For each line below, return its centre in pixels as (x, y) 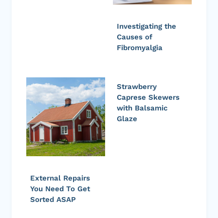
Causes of (135, 37)
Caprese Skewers (148, 97)
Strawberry (137, 86)
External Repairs (60, 178)
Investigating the (146, 26)
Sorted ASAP (53, 199)
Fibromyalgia (140, 47)
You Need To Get (60, 189)
